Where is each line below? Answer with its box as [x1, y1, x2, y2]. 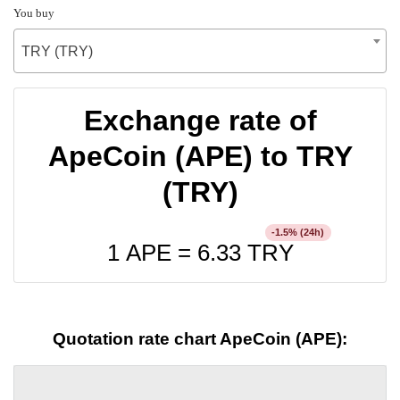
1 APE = [106, 239, 197, 265]
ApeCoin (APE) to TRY [47, 139, 353, 172]
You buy [13, 5, 54, 20]
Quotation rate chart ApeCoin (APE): [53, 329, 347, 349]
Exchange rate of [83, 104, 317, 137]
